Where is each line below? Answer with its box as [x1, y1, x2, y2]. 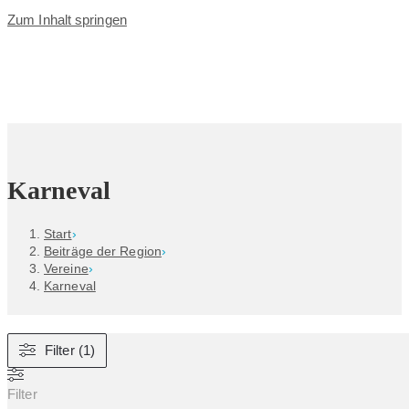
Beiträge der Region [44, 243, 162, 258]
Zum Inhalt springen [7, 12, 127, 27]
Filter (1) [45, 341, 95, 358]
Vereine [44, 260, 89, 276]
